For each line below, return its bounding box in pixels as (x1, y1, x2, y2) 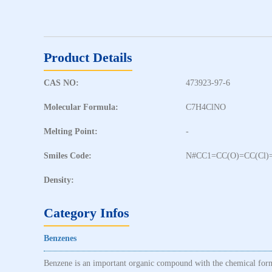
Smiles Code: (44, 151, 92, 160)
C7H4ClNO (186, 102, 226, 112)
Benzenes (44, 233, 76, 243)
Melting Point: (44, 126, 98, 136)
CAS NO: (44, 78, 79, 87)
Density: (44, 175, 74, 185)
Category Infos (44, 205, 129, 220)
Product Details (44, 49, 132, 65)
